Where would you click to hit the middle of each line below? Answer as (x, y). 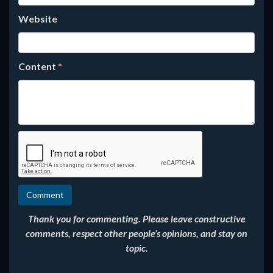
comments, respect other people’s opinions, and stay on (136, 233)
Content (38, 66)
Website (38, 19)
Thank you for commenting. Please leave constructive (136, 218)
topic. (136, 248)
